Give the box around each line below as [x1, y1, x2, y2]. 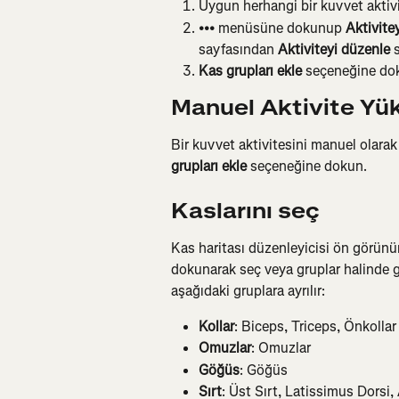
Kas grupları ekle [199, 61, 302, 80]
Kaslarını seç [171, 196, 320, 225]
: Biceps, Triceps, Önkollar [234, 316, 396, 336]
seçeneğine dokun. [247, 157, 367, 176]
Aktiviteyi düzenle [278, 39, 390, 59]
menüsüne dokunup [215, 18, 346, 37]
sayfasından [199, 39, 278, 59]
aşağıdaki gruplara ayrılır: [171, 281, 325, 300]
